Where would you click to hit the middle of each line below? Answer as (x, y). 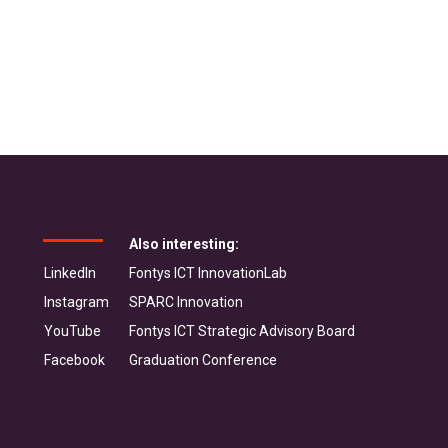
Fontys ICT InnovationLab (208, 273)
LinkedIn (70, 273)
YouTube (72, 331)
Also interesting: (184, 244)
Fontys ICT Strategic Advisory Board (242, 331)
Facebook (74, 360)
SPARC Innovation (186, 302)
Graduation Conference (203, 360)
